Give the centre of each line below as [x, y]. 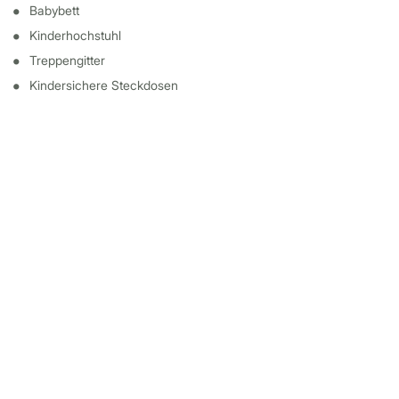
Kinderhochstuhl [76, 35]
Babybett [55, 10]
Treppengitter [68, 60]
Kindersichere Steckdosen [104, 85]
